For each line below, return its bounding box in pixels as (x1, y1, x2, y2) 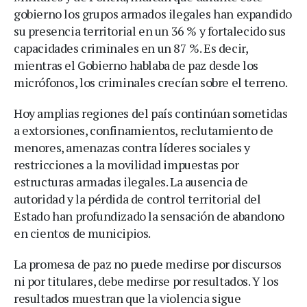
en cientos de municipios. (14, 225, 151, 241)
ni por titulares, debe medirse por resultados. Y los (14, 273, 279, 289)
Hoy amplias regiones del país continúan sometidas (14, 105, 288, 121)
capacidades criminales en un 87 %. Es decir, (14, 40, 248, 56)
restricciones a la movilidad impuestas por (14, 156, 239, 173)
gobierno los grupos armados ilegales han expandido (14, 5, 293, 22)
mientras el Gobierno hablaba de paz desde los (14, 57, 259, 73)
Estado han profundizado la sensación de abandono (14, 208, 284, 224)
